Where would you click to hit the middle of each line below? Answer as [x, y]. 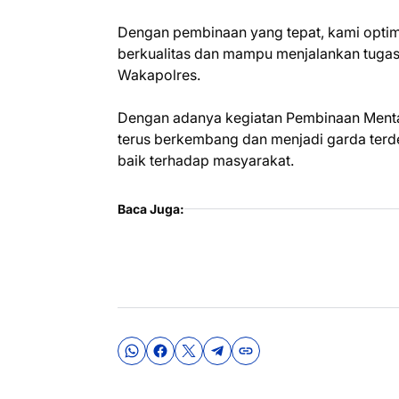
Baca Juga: [151, 208]
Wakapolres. [159, 74]
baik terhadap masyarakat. [206, 160]
